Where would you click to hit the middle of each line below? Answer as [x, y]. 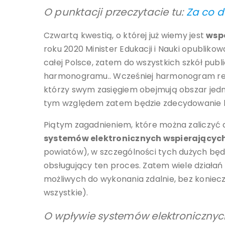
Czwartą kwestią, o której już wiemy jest [125, 36]
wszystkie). [66, 193]
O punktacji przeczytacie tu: [115, 12]
